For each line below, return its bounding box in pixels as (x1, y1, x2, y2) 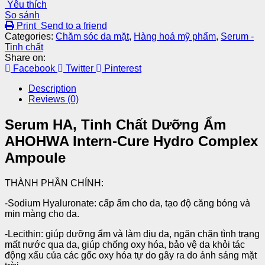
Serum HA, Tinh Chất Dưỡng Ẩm (5, 116, 226, 132)
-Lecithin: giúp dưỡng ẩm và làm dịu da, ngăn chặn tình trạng (5, 228, 260, 239)
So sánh (5, 9, 40, 20)
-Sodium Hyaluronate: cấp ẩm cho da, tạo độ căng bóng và (5, 198, 250, 208)
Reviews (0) (28, 93, 79, 104)
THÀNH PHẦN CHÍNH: (5, 177, 104, 188)
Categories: (5, 31, 53, 41)
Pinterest (104, 63, 141, 73)
